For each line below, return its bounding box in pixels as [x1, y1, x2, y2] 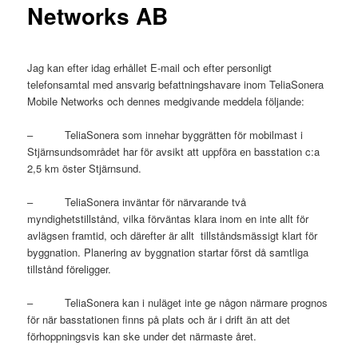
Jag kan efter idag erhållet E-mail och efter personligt [27, 59, 272, 75]
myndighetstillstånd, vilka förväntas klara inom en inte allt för [27, 210, 309, 226]
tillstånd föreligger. [27, 261, 112, 276]
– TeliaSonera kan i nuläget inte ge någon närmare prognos [27, 294, 328, 310]
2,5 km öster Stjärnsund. [27, 160, 142, 176]
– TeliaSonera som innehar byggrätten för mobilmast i [27, 126, 304, 142]
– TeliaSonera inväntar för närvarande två [27, 193, 247, 209]
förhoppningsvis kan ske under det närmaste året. [27, 328, 257, 344]
